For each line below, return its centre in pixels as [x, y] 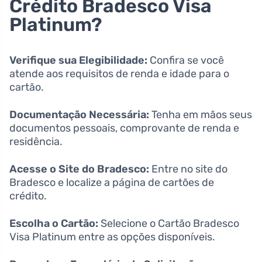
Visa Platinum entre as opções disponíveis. [112, 237]
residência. [36, 141]
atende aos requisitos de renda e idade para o [119, 73]
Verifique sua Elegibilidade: [78, 60]
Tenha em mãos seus [201, 114]
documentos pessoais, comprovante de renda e [124, 128]
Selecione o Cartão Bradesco [169, 223]
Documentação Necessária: [79, 114]
